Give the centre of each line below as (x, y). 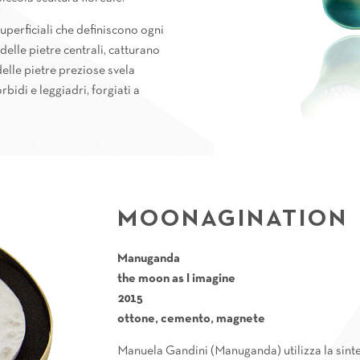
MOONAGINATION (233, 219)
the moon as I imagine (177, 278)
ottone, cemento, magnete (192, 319)
